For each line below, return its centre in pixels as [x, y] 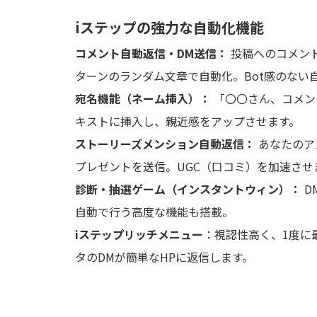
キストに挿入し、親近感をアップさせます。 [188, 121]
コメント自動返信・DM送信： [151, 53]
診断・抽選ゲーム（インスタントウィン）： [188, 189]
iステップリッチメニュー [139, 235]
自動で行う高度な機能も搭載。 [154, 212]
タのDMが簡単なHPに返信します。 [164, 257]
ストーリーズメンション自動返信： [165, 144]
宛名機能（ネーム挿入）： [143, 99]
